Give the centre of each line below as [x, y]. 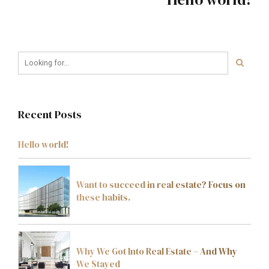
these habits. [103, 198]
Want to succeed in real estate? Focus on [161, 185]
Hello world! [44, 145]
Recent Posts [50, 114]
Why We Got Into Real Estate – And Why [157, 251]
